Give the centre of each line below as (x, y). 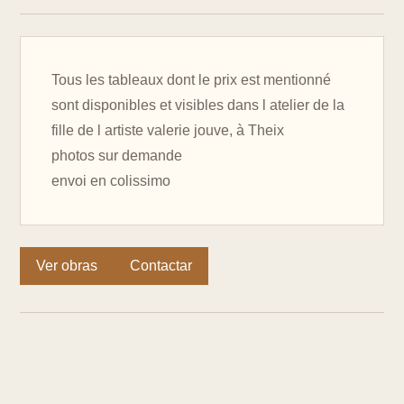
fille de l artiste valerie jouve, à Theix (168, 130)
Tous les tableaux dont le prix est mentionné (191, 80)
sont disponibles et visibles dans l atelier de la (198, 105)
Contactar (161, 266)
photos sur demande (117, 156)
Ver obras (67, 266)
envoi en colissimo (111, 181)
